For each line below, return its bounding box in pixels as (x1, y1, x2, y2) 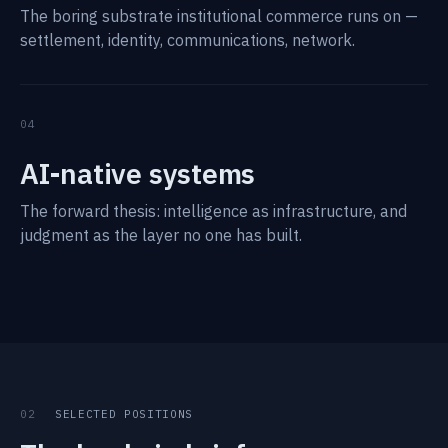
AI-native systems (20, 155, 256, 192)
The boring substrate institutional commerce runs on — (20, 6, 418, 26)
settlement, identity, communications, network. (20, 30, 355, 50)
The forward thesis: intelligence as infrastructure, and (20, 201, 407, 221)
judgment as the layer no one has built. (20, 225, 302, 245)
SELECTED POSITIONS (47, 407, 193, 421)
